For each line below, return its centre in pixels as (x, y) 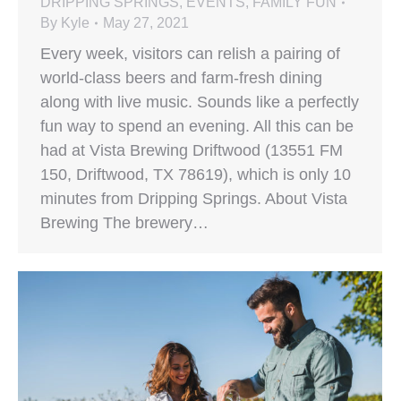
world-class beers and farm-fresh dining (181, 78)
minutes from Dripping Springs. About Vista (194, 199)
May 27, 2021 (146, 23)
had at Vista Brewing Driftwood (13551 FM (192, 151)
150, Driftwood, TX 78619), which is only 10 (196, 175)
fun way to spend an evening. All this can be (197, 127)
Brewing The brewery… (124, 223)
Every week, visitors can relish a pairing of (190, 54)
